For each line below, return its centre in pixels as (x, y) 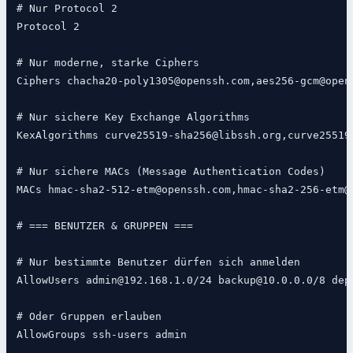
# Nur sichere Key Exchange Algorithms (133, 117)
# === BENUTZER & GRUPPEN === (104, 226)
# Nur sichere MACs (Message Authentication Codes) (171, 172)
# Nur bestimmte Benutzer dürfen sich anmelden (158, 262)
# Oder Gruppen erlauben (89, 317)
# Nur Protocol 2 (67, 9)
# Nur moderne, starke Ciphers (108, 63)
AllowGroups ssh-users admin (101, 335)
